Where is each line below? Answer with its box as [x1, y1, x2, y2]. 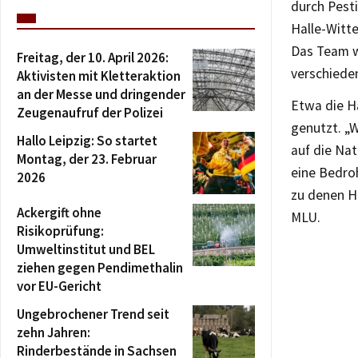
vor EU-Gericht [17, 277, 101, 295]
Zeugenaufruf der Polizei [17, 104, 163, 121]
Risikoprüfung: [17, 222, 104, 240]
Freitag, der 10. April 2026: [17, 49, 169, 66]
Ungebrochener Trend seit [17, 305, 169, 323]
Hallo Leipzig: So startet [17, 132, 157, 149]
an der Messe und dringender [17, 86, 185, 103]
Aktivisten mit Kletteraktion [17, 67, 181, 85]
